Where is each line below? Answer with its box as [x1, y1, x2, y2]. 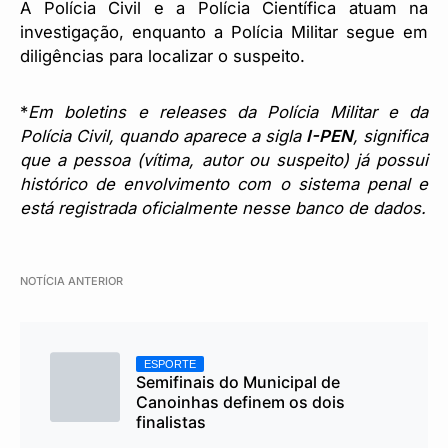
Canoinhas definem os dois [136, 392, 345, 413]
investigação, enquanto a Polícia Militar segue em [20, 22, 428, 43]
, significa [353, 126, 428, 147]
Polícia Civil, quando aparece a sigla [20, 126, 306, 147]
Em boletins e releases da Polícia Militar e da [28, 102, 428, 123]
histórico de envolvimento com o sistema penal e [20, 174, 428, 195]
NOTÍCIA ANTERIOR [20, 274, 123, 289]
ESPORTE [144, 358, 196, 371]
